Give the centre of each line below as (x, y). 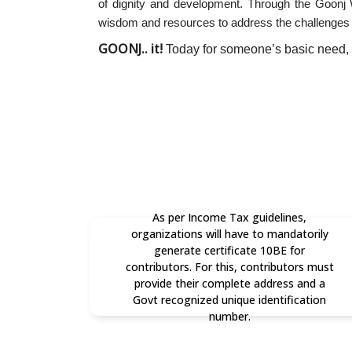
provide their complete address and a (229, 283)
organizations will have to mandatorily (229, 233)
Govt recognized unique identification (229, 299)
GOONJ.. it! (132, 48)
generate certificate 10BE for (229, 250)
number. (229, 316)
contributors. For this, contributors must (229, 266)
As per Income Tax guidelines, (229, 217)
